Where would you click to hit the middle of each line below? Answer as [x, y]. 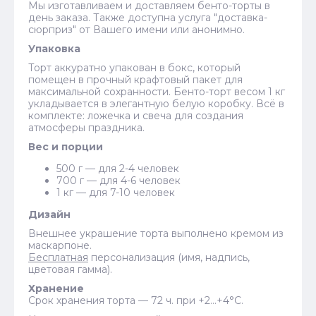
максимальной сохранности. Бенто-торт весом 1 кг [157, 91]
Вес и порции [66, 146]
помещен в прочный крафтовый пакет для [135, 79]
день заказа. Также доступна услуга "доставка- [148, 17]
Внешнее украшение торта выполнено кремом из [156, 233]
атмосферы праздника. [86, 127]
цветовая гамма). [70, 269]
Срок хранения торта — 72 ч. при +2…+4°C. [136, 300]
